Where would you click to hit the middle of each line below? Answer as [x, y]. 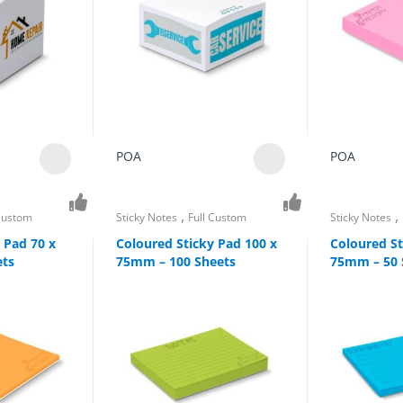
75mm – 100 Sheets [176, 261]
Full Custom [218, 218]
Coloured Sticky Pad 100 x [197, 243]
